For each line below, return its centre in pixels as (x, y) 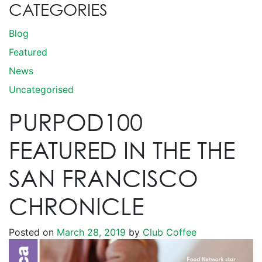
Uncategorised (41, 89)
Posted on (33, 232)
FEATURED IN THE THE (122, 150)
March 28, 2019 (91, 232)
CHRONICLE (76, 206)
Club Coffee (168, 232)
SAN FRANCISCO (104, 178)
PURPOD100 (76, 122)
